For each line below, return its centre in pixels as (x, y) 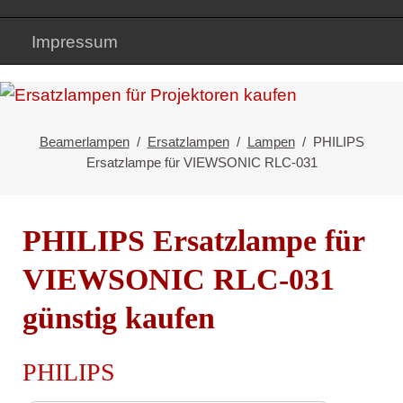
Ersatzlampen (188, 141)
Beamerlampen (84, 141)
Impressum (74, 41)
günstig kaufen (118, 318)
